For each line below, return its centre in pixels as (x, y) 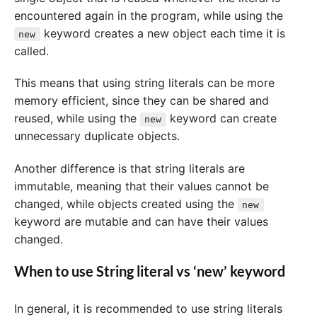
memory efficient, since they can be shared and (142, 101)
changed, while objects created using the (126, 204)
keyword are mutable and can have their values (141, 222)
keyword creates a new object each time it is (162, 33)
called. (31, 51)
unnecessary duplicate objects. (97, 136)
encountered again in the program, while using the (149, 15)
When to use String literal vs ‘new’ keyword (150, 271)
